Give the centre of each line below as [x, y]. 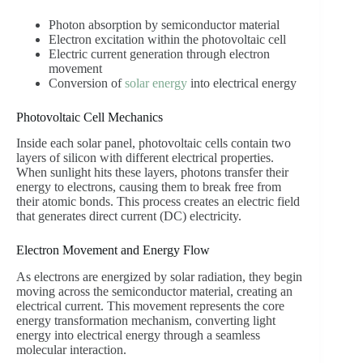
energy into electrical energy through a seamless [138, 335]
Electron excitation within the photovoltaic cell [167, 39]
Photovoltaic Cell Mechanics [90, 117]
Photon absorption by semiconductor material [164, 24]
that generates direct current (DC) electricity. [129, 216]
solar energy [156, 83]
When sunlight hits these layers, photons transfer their [152, 173]
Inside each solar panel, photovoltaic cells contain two [154, 143]
